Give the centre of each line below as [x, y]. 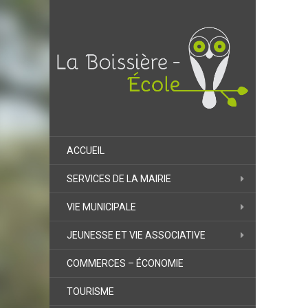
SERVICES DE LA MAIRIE [119, 178]
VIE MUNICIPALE [101, 207]
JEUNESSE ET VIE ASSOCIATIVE [136, 235]
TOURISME [90, 291]
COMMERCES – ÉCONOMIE [125, 263]
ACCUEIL [86, 150]
